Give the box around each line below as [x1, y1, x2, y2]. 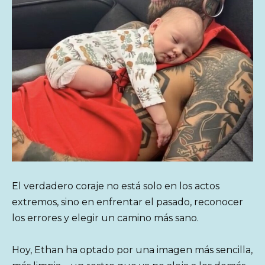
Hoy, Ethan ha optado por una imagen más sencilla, [12, 244, 253, 256]
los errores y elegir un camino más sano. [12, 212, 199, 224]
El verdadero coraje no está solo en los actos [12, 180, 219, 192]
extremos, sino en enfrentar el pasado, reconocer [12, 196, 243, 208]
